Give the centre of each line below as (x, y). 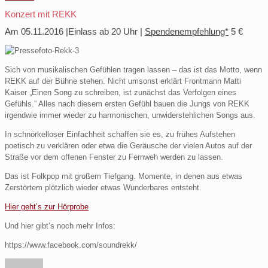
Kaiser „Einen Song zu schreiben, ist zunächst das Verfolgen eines (121, 93)
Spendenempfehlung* (187, 32)
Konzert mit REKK (41, 14)
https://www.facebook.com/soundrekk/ (71, 245)
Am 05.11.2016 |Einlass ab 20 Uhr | (75, 32)
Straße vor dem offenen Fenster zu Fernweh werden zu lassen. (114, 157)
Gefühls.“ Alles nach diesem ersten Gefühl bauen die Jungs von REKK (127, 104)
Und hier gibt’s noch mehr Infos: (60, 226)
